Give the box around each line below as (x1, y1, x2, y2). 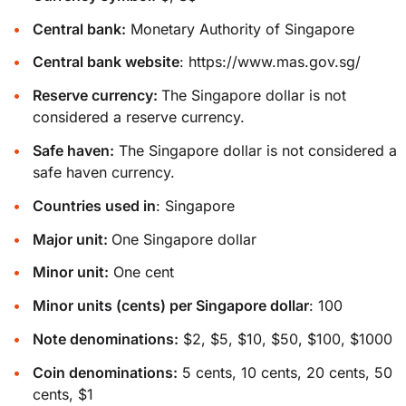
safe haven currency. (33, 163, 176, 182)
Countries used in (33, 196, 157, 215)
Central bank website (33, 53, 180, 72)
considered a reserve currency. (33, 108, 246, 127)
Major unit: (33, 229, 112, 248)
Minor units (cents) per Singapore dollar (33, 296, 310, 315)
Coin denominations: (33, 362, 179, 382)
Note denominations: (33, 330, 179, 349)
